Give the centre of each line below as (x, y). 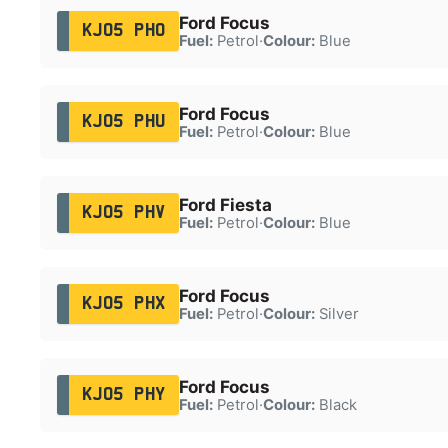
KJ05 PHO (123, 30)
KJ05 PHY (123, 394)
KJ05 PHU (123, 121)
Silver (336, 313)
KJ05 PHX (123, 303)
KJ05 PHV (123, 212)
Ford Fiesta (225, 204)
